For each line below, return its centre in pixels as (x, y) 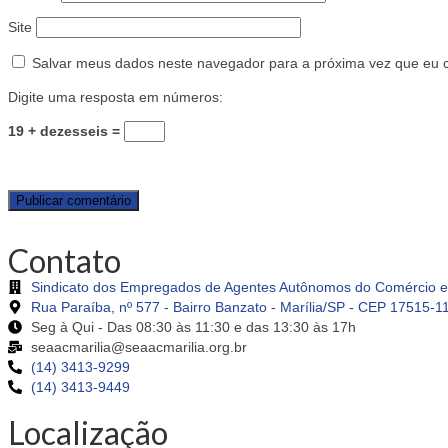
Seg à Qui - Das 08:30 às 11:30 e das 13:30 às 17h (193, 327)
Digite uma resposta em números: (115, 97)
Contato (64, 261)
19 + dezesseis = (66, 131)
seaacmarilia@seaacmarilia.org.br (138, 347)
